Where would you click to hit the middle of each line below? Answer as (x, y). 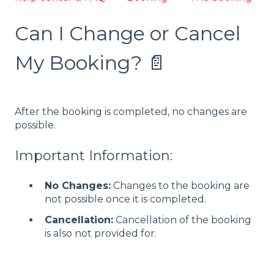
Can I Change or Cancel (128, 33)
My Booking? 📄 (91, 62)
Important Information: (94, 156)
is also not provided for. (101, 233)
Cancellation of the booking (182, 220)
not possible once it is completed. (125, 199)
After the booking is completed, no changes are (131, 111)
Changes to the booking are (180, 186)
